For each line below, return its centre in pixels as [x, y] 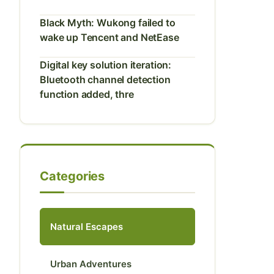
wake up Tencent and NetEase [109, 37]
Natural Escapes [87, 227]
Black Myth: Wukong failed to [108, 23]
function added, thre [87, 94]
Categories [72, 176]
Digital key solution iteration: [106, 65]
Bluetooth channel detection [105, 80]
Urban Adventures [91, 264]
